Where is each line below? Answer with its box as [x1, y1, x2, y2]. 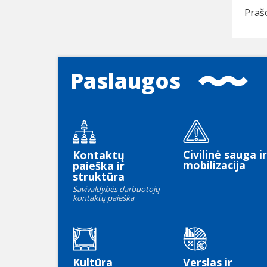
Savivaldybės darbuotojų [73, 184, 160, 195]
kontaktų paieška [73, 193, 134, 204]
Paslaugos [70, 66, 181, 96]
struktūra [73, 169, 125, 184]
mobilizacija [183, 158, 246, 173]
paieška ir [73, 159, 125, 173]
